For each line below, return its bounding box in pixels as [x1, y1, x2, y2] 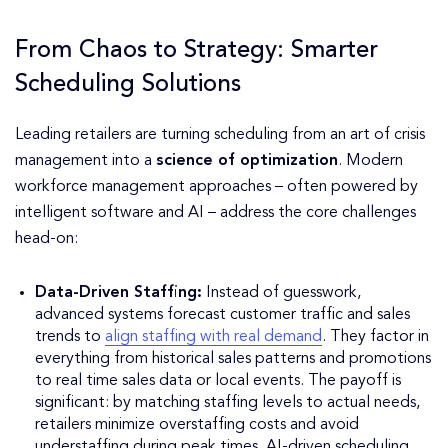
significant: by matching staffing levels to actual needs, [35, 395, 420, 412]
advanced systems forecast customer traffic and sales [35, 307, 410, 324]
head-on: [15, 231, 78, 248]
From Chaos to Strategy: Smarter [15, 39, 378, 64]
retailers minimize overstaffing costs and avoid [35, 417, 359, 434]
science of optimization [156, 153, 338, 170]
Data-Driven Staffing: [35, 285, 202, 302]
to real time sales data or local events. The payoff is [35, 373, 401, 390]
